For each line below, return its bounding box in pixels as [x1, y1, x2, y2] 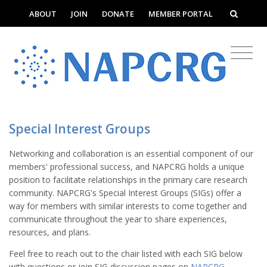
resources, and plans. [9, 226, 91, 238]
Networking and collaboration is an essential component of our [9, 147, 253, 159]
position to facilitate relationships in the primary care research [9, 173, 247, 185]
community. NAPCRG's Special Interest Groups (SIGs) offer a [9, 187, 241, 198]
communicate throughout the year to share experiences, [9, 213, 227, 225]
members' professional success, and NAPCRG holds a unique [9, 160, 244, 172]
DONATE [102, 8, 134, 19]
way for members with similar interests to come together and [9, 200, 247, 212]
